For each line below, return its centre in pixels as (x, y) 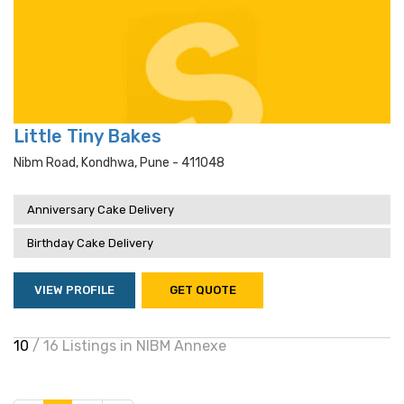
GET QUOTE (202, 290)
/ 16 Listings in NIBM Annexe (129, 346)
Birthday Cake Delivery (90, 243)
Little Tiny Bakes (87, 136)
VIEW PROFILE (74, 290)
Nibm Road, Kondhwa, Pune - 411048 (119, 163)
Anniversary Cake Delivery (101, 210)
